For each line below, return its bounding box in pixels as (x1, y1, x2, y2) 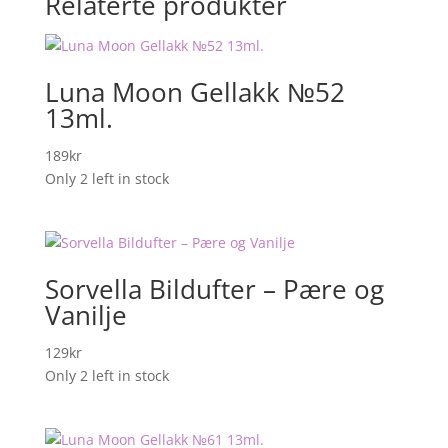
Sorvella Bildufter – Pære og (44, 271, 384, 308)
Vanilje (44, 297, 127, 334)
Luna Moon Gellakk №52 (44, 74, 345, 110)
